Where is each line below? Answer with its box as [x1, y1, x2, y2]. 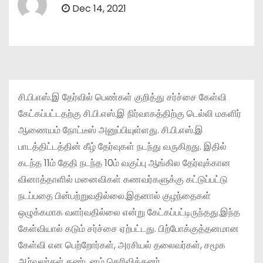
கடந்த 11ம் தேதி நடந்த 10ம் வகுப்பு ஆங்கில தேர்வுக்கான [18, 156, 231, 170]
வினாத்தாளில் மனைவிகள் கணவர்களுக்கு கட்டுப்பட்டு [18, 172, 228, 186]
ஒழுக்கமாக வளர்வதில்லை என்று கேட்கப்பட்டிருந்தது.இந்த [18, 205, 240, 219]
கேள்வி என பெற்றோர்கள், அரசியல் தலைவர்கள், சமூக [18, 238, 225, 252]
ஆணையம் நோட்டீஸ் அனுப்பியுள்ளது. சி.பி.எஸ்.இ [18, 123, 203, 137]
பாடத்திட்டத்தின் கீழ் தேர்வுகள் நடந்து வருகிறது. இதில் [18, 139, 227, 153]
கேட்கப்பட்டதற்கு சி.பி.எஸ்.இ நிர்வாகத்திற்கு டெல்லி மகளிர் [18, 106, 241, 120]
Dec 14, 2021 [70, 1, 126, 15]
